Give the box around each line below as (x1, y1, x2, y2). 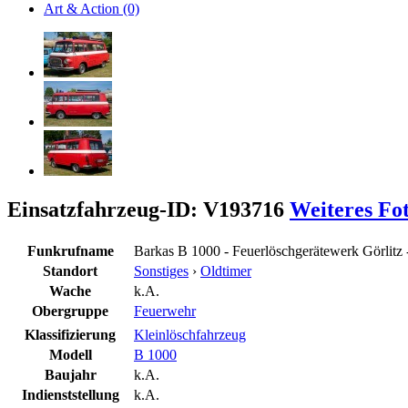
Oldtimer (200, 262, 251, 279)
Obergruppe (32, 302, 108, 319)
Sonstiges (134, 262, 189, 279)
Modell (48, 346, 92, 362)
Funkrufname (26, 242, 114, 259)
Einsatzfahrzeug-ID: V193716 (7, 197, 290, 221)
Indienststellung (21, 386, 119, 403)
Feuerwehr (134, 302, 196, 319)
